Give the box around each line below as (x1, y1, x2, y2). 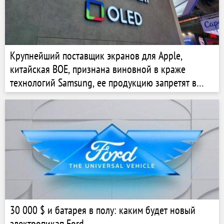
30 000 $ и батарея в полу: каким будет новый (10, 203, 195, 217)
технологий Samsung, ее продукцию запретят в (10, 75, 196, 89)
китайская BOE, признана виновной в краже (10, 62, 185, 76)
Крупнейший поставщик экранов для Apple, (10, 48, 182, 62)
